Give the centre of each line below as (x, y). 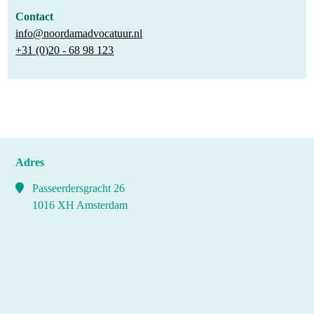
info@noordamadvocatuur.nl (79, 33)
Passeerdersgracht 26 (79, 188)
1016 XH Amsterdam (80, 205)
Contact (35, 16)
